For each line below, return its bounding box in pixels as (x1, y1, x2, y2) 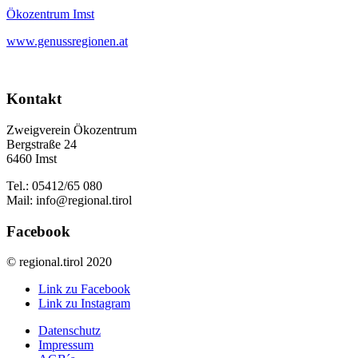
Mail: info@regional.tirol (6, 193, 132, 207)
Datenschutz (38, 324, 101, 338)
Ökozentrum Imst (6, 6, 94, 21)
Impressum (38, 338, 93, 352)
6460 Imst (6, 152, 57, 165)
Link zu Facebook (38, 282, 130, 296)
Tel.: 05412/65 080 (6, 179, 102, 193)
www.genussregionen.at (6, 34, 128, 48)
